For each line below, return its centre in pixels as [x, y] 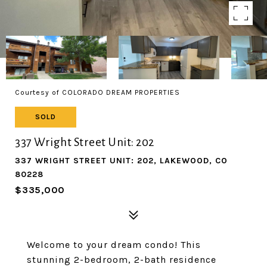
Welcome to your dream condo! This [114, 245]
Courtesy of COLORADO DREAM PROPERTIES [97, 92]
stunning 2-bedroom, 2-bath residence [122, 260]
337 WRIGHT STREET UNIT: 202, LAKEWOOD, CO [121, 161]
